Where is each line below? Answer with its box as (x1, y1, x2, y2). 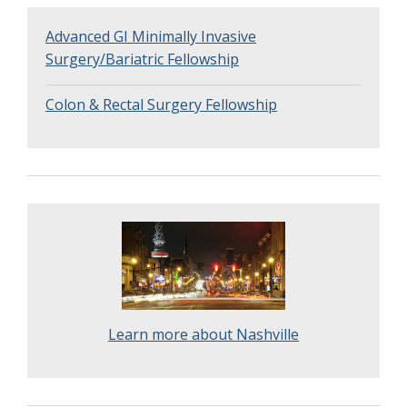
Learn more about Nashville (108, 323, 299, 344)
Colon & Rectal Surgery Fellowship (45, 94, 277, 114)
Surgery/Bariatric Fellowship (45, 48, 239, 69)
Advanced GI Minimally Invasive (45, 25, 256, 46)
